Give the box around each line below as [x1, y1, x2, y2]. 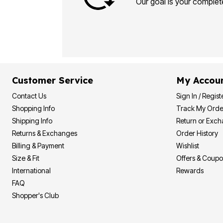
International [12, 166, 51, 175]
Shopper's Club [12, 191, 59, 200]
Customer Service [12, 74, 93, 86]
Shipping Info [12, 116, 52, 125]
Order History [176, 128, 218, 137]
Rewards [176, 166, 204, 175]
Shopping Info [12, 104, 55, 112]
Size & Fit [12, 153, 39, 162]
